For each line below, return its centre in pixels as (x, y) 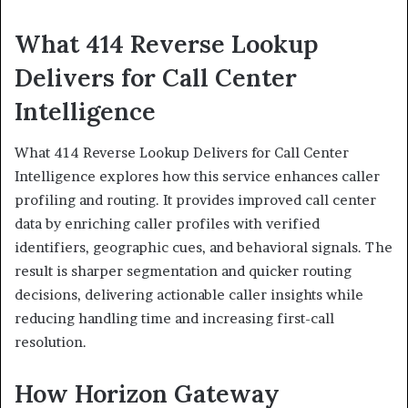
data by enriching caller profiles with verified (167, 223)
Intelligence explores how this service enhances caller (197, 176)
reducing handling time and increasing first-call (174, 318)
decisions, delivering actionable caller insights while (189, 294)
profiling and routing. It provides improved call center (195, 199)
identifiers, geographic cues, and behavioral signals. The (204, 247)
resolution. (51, 342)
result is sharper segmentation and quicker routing (183, 270)
